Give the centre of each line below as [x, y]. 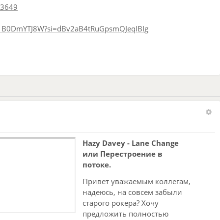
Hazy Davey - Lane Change [131, 143]
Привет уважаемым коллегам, [137, 181]
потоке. [97, 164]
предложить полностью [125, 213]
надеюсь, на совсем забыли [132, 192]
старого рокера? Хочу [121, 203]
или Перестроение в [123, 153]
